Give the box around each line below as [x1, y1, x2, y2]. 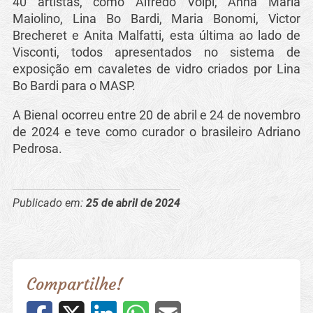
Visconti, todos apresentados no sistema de [12, 45, 301, 59]
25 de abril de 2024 [85, 196, 180, 210]
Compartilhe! [27, 272, 123, 295]
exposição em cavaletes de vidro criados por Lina [12, 61, 301, 76]
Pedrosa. [12, 140, 62, 156]
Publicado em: [12, 196, 86, 210]
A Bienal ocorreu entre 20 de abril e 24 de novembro [12, 107, 301, 122]
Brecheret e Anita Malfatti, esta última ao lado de [12, 28, 301, 43]
